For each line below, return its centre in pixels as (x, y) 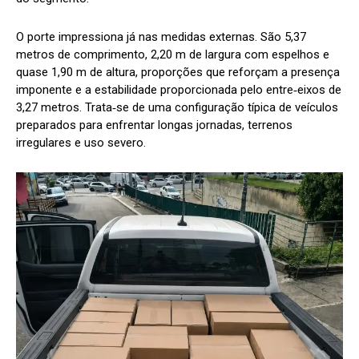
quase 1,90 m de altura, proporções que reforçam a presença (178, 73)
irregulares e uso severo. (81, 143)
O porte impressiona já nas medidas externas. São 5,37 (161, 37)
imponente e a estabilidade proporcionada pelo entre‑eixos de (179, 90)
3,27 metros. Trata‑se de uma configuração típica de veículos (177, 108)
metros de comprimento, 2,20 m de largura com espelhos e (173, 55)
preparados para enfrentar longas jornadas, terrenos (154, 125)
